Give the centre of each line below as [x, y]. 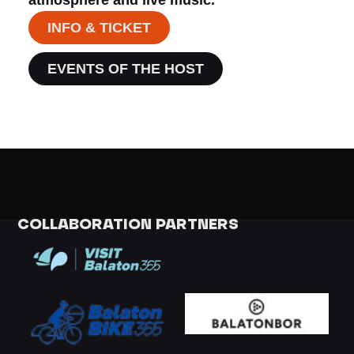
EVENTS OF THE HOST [125, 68]
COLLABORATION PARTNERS [128, 226]
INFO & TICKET [99, 27]
